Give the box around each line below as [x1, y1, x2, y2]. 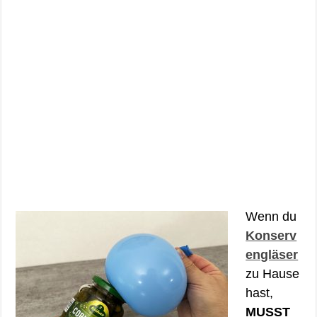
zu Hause [246, 266, 300, 281]
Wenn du [246, 209, 297, 224]
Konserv [246, 228, 297, 243]
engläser [246, 247, 299, 262]
